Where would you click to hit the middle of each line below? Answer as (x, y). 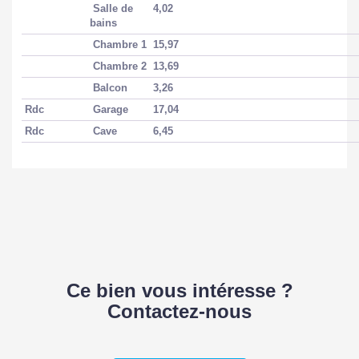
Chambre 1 (120, 44)
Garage (111, 109)
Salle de (111, 8)
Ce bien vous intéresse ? (179, 290)
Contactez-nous (179, 311)
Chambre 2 (120, 66)
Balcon (110, 87)
